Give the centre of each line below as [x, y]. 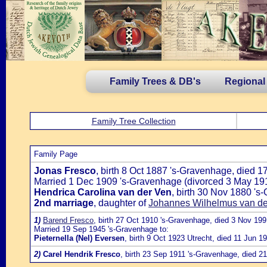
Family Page [56, 154]
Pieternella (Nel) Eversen [79, 238]
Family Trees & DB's [155, 81]
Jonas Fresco [65, 171]
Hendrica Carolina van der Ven [103, 192]
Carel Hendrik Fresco [82, 254]
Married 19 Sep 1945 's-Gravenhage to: [101, 229]
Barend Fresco [68, 220]
